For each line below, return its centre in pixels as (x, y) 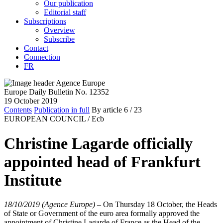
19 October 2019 (31, 101)
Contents (18, 110)
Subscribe (59, 39)
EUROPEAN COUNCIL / (47, 119)
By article (107, 110)
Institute (33, 180)
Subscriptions (45, 21)
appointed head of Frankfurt (102, 162)
